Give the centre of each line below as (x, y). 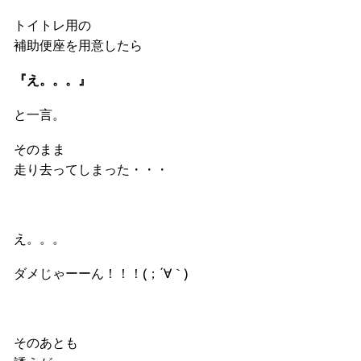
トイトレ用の (52, 25)
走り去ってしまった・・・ (91, 170)
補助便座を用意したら (78, 46)
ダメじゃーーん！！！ (78, 274)
